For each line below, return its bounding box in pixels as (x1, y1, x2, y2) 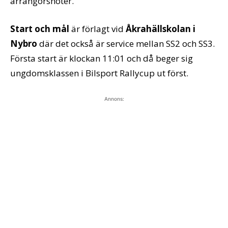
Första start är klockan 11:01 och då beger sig (10, 52, 193, 64)
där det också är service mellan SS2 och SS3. (37, 37, 215, 49)
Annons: (104, 95, 124, 102)
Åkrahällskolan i (126, 22, 195, 35)
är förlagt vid (69, 22, 126, 35)
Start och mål (10, 22, 69, 35)
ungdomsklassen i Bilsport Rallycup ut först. (10, 67, 188, 79)
